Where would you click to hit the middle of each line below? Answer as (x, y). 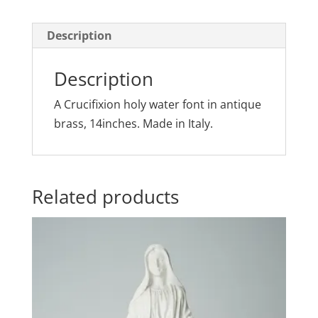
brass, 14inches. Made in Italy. (133, 123)
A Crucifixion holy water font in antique (157, 104)
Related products (105, 196)
